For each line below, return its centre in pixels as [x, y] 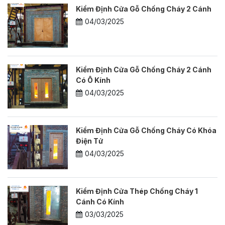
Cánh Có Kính [100, 201]
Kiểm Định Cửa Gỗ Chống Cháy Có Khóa [146, 130]
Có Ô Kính [93, 80]
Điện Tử [89, 141]
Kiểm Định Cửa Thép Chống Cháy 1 [137, 191]
